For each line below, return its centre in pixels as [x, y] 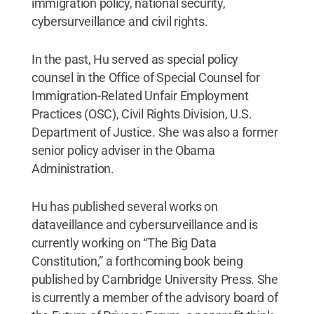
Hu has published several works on [124, 206]
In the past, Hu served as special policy [135, 59]
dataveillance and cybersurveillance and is [144, 224]
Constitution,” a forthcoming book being [137, 261]
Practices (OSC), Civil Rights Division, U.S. [142, 114]
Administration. [73, 168]
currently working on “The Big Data [124, 243]
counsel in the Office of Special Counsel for [145, 77]
